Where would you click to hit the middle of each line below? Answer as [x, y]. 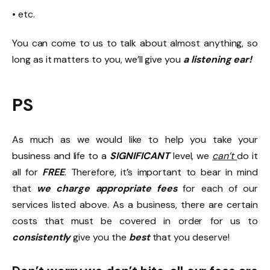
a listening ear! [217, 59]
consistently [43, 237]
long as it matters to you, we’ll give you [97, 59]
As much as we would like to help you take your [135, 139]
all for [27, 172]
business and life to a [61, 155]
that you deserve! [191, 237]
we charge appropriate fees [107, 188]
